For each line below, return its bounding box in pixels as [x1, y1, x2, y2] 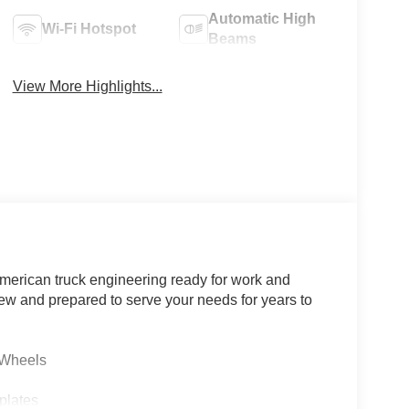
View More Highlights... [12, 78, 163, 94]
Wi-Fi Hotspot [41, 20, 136, 37]
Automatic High [208, 10, 317, 26]
